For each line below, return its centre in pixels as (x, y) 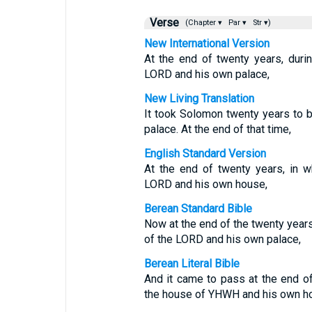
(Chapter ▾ (202, 23)
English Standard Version (205, 154)
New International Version (206, 44)
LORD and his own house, (205, 184)
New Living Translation (199, 99)
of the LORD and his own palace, (222, 239)
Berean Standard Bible (198, 209)
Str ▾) (260, 23)
